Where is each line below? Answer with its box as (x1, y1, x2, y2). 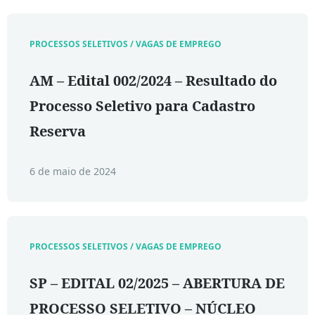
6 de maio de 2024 (30, 165, 116, 178)
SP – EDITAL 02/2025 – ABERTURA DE (30, 274, 285, 292)
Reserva (30, 122, 86, 141)
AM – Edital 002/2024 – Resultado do (30, 71, 277, 90)
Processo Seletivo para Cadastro (30, 96, 255, 115)
